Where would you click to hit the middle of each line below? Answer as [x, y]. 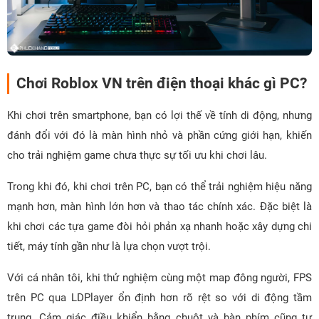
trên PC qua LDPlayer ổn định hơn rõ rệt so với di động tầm [159, 297]
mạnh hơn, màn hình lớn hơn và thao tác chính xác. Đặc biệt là [159, 206]
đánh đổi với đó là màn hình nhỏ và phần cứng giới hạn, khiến [159, 135]
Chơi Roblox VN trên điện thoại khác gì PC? [162, 83]
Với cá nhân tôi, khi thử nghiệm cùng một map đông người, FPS [159, 277]
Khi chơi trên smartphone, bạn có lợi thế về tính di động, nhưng [159, 115]
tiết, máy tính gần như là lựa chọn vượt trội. [109, 246]
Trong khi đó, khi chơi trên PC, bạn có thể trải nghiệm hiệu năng [159, 186]
